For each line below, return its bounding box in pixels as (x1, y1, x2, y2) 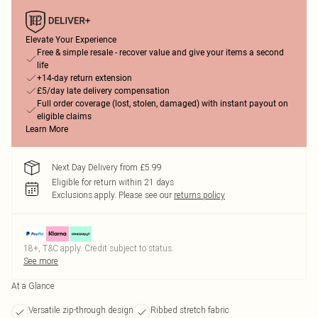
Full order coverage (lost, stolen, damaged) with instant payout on (37, 99, 288, 109)
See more (23, 256, 58, 266)
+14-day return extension (37, 73, 132, 83)
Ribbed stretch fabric (150, 305, 229, 315)
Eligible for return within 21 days (52, 177, 174, 187)
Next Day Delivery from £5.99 (52, 162, 162, 172)
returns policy (174, 190, 225, 200)
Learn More (26, 124, 68, 134)
